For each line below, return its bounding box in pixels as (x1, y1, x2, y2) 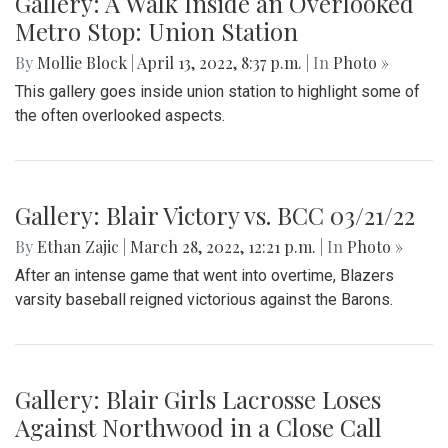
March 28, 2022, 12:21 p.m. (126, 236, 320, 258)
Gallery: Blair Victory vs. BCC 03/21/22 (15, 199, 415, 232)
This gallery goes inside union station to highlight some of (15, 82, 420, 102)
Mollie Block (37, 52, 127, 74)
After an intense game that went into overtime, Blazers (15, 266, 394, 286)
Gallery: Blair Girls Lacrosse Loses (15, 383, 381, 416)
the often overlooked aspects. (15, 106, 225, 126)
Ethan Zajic (37, 236, 119, 258)
